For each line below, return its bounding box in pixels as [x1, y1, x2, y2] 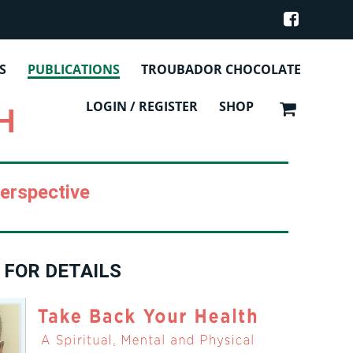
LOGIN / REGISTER [85, 97, 198, 115]
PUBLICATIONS [28, 60, 121, 78]
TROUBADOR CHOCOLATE [141, 60, 302, 78]
